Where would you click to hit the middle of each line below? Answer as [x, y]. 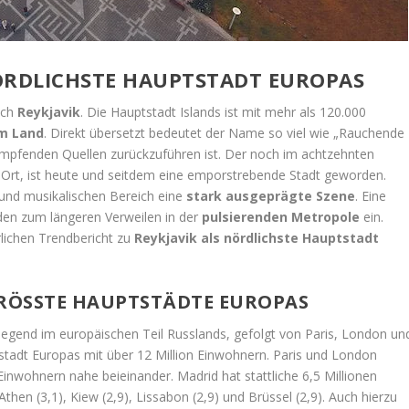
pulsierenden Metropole [281, 217]
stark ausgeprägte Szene [271, 196]
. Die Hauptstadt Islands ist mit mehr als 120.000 [224, 112]
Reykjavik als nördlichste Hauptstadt [257, 238]
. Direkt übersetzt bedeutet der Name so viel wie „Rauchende [225, 133]
